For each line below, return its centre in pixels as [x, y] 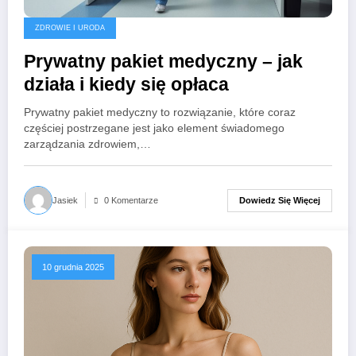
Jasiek [65, 201]
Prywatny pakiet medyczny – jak [163, 62]
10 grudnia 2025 [73, 267]
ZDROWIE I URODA [70, 28]
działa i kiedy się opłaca [126, 85]
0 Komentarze [131, 201]
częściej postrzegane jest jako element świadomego [154, 129]
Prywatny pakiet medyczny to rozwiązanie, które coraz [160, 113]
